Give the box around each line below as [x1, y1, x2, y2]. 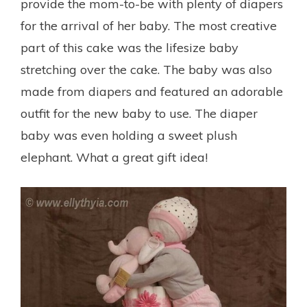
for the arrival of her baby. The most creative [21, 17, 277, 34]
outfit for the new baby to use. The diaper [21, 105, 258, 121]
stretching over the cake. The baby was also [21, 61, 272, 77]
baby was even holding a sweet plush [21, 127, 237, 143]
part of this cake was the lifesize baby [21, 39, 238, 56]
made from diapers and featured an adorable [21, 83, 283, 99]
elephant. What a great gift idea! [21, 149, 208, 165]
